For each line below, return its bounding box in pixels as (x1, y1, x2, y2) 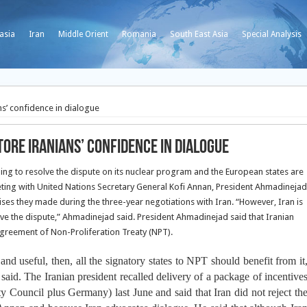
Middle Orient (58, 29, 108, 39)
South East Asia (170, 29, 228, 39)
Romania (122, 29, 156, 39)
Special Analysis (242, 29, 302, 39)
